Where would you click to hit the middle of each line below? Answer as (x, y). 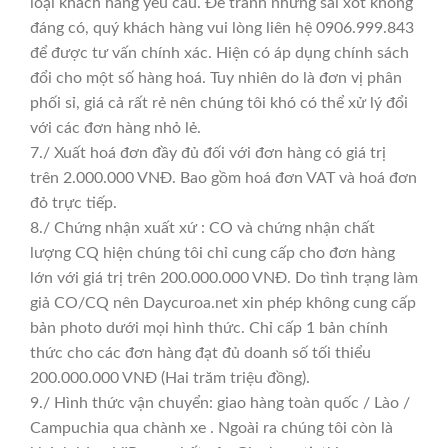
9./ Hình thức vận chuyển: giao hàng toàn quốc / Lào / (220, 403)
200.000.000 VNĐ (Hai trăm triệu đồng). (170, 378)
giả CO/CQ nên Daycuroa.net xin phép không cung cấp (223, 303)
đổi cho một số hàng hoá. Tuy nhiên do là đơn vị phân (216, 78)
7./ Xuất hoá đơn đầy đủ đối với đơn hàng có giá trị (208, 153)
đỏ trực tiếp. (73, 203)
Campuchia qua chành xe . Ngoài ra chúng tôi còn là (211, 428)
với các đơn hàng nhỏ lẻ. (115, 128)
